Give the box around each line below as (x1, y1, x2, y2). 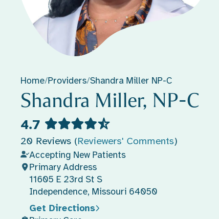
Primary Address (29, 161, 97, 173)
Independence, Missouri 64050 (29, 186, 157, 197)
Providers (47, 74, 87, 86)
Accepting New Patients (29, 149, 126, 160)
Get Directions (29, 202, 95, 214)
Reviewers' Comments (77, 135, 174, 147)
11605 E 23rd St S (29, 174, 102, 185)
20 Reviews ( (20, 135, 77, 147)
